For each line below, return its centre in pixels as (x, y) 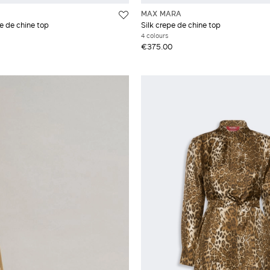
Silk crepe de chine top (181, 24)
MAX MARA (161, 13)
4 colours (155, 35)
